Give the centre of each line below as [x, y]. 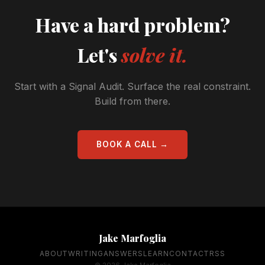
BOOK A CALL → [132, 144]
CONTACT [189, 253]
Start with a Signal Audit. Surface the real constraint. [132, 86]
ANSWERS [123, 253]
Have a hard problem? [132, 25]
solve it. [154, 55]
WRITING [86, 253]
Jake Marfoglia [132, 238]
